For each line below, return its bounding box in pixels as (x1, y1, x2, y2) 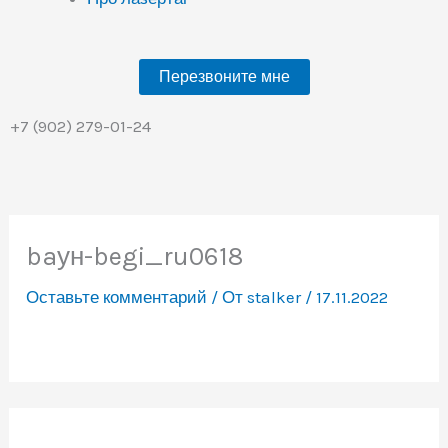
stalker (247, 286, 306, 307)
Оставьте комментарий (26, 286, 208, 307)
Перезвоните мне (158, 67, 290, 86)
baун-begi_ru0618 (26, 240, 244, 272)
